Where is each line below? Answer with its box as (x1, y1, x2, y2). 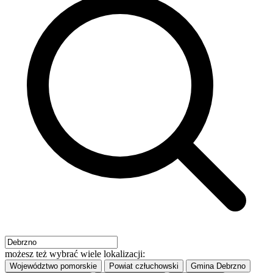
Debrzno (216, 261, 246, 271)
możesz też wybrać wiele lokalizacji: (5, 249, 145, 260)
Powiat (109, 261, 133, 271)
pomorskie (60, 261, 97, 271)
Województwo (10, 261, 58, 271)
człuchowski (135, 261, 179, 271)
